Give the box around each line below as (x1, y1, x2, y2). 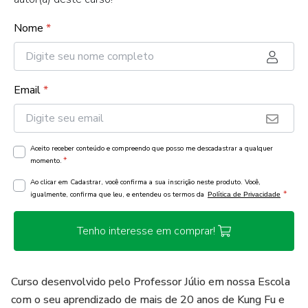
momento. (30, 156, 62, 166)
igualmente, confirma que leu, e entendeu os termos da (30, 190, 206, 199)
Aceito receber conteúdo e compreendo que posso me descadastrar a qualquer (30, 144, 273, 153)
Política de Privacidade (208, 190, 280, 198)
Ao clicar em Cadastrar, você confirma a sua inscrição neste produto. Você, (30, 177, 261, 187)
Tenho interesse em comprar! (76, 223, 215, 239)
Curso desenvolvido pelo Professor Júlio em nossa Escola (11, 274, 290, 289)
